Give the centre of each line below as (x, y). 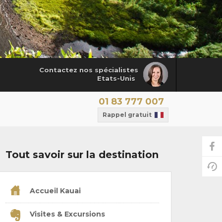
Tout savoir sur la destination (82, 154)
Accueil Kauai (54, 191)
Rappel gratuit (127, 114)
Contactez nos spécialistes (88, 70)
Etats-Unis (116, 79)
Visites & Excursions (66, 214)
